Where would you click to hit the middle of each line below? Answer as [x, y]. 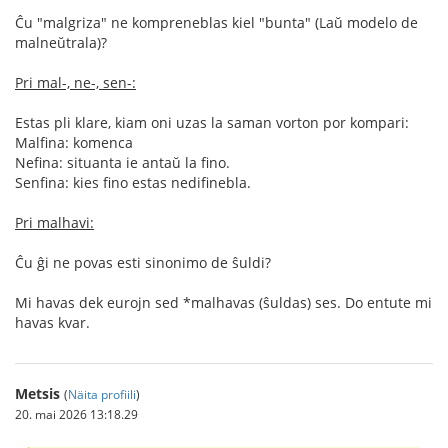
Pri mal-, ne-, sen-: [75, 83]
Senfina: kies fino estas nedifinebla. [133, 183]
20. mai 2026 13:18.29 [76, 414]
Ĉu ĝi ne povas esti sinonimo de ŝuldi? [143, 263]
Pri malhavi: [54, 223]
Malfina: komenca [74, 143]
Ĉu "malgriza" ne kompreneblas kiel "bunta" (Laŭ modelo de [216, 23]
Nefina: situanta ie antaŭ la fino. [122, 163]
